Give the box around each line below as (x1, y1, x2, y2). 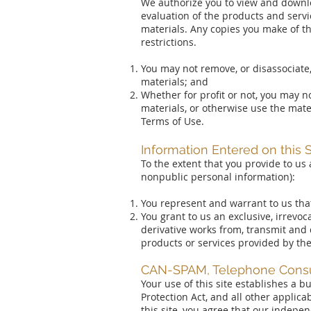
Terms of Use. (141, 115, 204, 128)
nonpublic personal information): (141, 170, 295, 183)
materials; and (141, 75, 208, 88)
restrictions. (141, 35, 196, 49)
